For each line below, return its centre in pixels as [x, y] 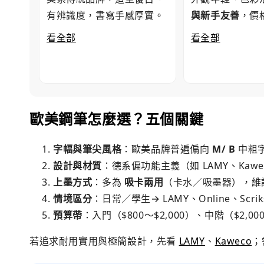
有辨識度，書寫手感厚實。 [105, 16]
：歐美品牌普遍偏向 [167, 149]
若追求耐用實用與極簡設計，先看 [104, 241]
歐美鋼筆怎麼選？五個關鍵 [117, 119]
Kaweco [233, 241]
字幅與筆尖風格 [88, 149]
